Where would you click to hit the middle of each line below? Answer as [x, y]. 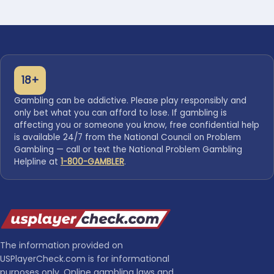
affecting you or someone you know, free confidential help [137, 125]
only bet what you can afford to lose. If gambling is [120, 113]
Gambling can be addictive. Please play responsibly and [130, 101]
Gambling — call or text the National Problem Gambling [128, 150]
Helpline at [37, 162]
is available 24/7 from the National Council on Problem [128, 137]
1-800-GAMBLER [92, 162]
